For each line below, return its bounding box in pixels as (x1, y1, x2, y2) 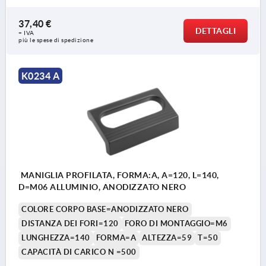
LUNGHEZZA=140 (21, 233, 90, 243)
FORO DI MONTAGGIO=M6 (124, 219, 228, 229)
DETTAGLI (195, 26, 236, 36)
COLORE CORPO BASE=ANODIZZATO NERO (21, 205, 189, 214)
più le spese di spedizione (18, 37, 93, 44)
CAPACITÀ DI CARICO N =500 (21, 248, 137, 257)
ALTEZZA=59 (142, 233, 192, 243)
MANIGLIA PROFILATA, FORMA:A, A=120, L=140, (18, 170, 219, 180)
